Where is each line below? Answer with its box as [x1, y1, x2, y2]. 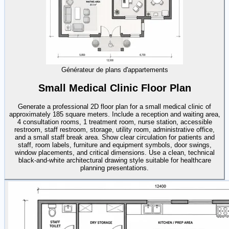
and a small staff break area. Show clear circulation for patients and [14, 133, 215, 141]
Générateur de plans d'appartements [61, 66, 168, 74]
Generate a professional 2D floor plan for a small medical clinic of [18, 102, 211, 110]
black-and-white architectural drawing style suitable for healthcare [18, 156, 211, 164]
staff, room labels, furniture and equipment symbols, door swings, [17, 141, 212, 149]
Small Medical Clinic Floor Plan [38, 82, 191, 94]
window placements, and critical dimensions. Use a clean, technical [14, 148, 215, 156]
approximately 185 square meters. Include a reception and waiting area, [9, 110, 220, 118]
